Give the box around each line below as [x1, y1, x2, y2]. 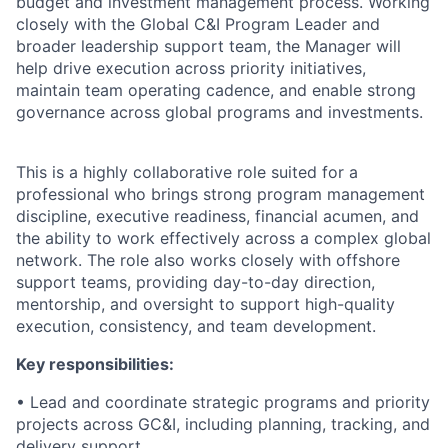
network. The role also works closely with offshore [16, 249, 400, 270]
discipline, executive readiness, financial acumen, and [16, 205, 419, 226]
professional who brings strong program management [16, 183, 425, 204]
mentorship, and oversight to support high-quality [16, 293, 395, 314]
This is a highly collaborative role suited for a [16, 161, 358, 182]
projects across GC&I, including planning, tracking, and [16, 413, 430, 434]
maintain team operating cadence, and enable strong [16, 79, 416, 100]
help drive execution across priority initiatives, [16, 57, 366, 78]
